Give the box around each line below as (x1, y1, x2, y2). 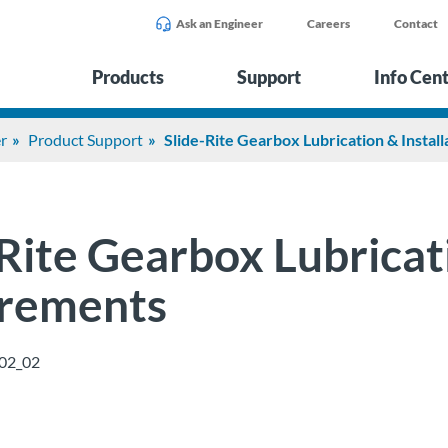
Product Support (27, 130, 143, 149)
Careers (307, 16, 350, 31)
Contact (394, 16, 438, 31)
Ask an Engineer (176, 16, 263, 31)
